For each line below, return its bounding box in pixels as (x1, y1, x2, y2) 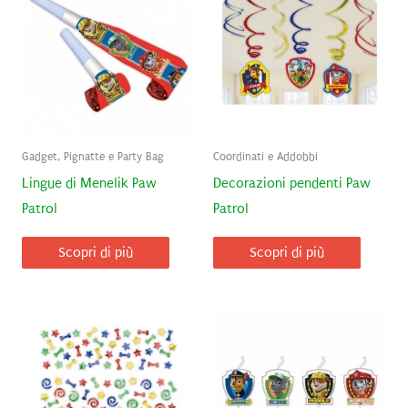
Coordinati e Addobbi (213, 150, 318, 164)
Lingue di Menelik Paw (21, 176, 157, 192)
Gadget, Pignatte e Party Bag (21, 150, 164, 164)
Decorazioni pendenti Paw (213, 176, 371, 192)
